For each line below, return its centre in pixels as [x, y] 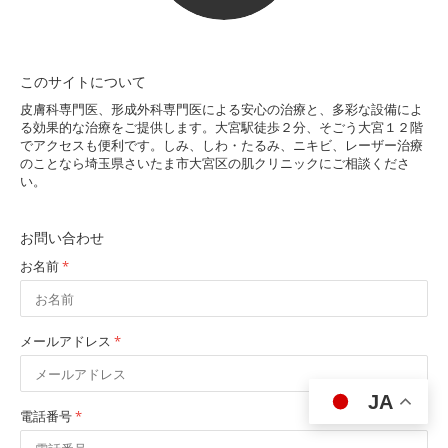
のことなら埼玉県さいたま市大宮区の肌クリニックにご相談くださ [215, 163]
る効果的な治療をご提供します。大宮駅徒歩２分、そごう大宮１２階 [221, 127]
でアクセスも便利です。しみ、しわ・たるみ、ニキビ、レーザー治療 [221, 145]
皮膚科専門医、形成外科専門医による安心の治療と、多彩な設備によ [221, 109]
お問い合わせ [62, 237]
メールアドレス [67, 341]
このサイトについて [83, 81]
